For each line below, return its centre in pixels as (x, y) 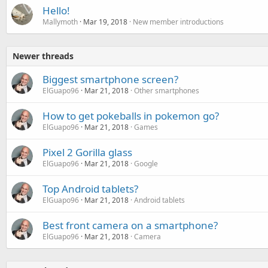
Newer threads (43, 56)
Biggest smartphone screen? (110, 79)
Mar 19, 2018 (105, 22)
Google (146, 163)
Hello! (56, 10)
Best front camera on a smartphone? (130, 225)
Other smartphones (167, 90)
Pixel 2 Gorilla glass (87, 152)
